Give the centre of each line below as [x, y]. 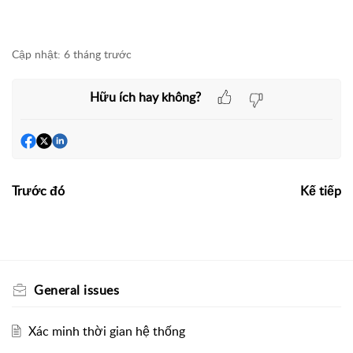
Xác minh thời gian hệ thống [106, 331]
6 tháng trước [98, 54]
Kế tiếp [321, 191]
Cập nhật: [36, 54]
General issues [76, 290]
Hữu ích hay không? [145, 97]
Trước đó [38, 191]
